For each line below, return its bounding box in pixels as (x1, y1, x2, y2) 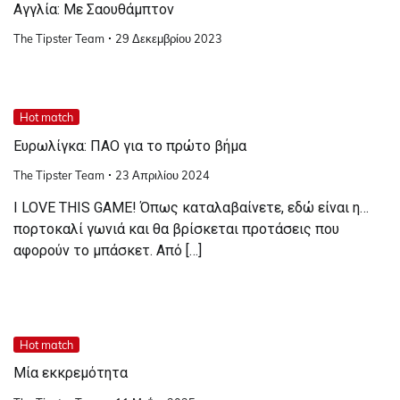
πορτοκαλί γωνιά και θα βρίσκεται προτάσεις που (13, 220, 339, 237)
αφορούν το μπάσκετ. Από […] (13, 241, 202, 259)
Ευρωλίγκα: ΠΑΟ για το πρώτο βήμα (13, 137, 246, 154)
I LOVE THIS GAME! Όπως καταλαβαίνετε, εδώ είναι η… (13, 198, 369, 216)
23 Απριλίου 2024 (115, 167, 210, 182)
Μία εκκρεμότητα (13, 364, 128, 382)
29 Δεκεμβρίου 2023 (115, 31, 222, 46)
